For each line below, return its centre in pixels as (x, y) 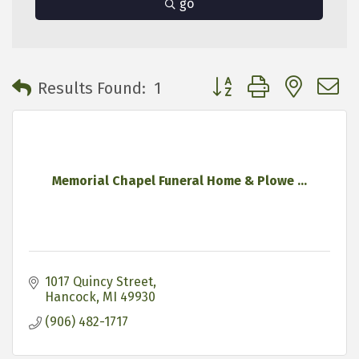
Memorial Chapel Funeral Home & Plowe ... (179, 181)
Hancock (71, 297)
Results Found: (92, 88)
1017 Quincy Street (99, 282)
